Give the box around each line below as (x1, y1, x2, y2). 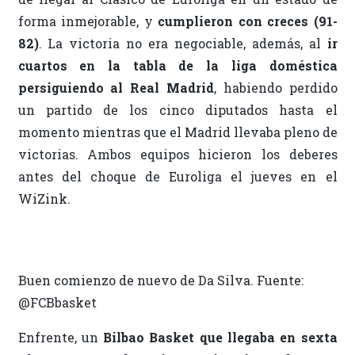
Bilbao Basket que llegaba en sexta (103, 329, 338, 346)
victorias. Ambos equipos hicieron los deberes (17, 146, 338, 163)
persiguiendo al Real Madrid (17, 79, 214, 97)
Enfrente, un (17, 329, 104, 346)
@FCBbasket (17, 294, 97, 311)
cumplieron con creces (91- (158, 13, 338, 30)
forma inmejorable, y (17, 13, 158, 30)
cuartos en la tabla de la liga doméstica (17, 57, 338, 74)
